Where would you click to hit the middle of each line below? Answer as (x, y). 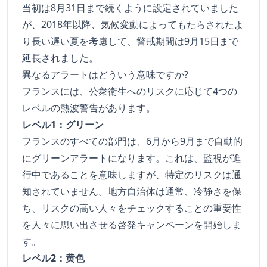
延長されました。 (60, 58)
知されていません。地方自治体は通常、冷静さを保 (132, 192)
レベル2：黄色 (53, 258)
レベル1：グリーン (63, 125)
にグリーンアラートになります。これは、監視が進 (132, 158)
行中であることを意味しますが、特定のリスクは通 (132, 175)
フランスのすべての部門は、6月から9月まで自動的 (132, 142)
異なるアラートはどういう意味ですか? (105, 75)
